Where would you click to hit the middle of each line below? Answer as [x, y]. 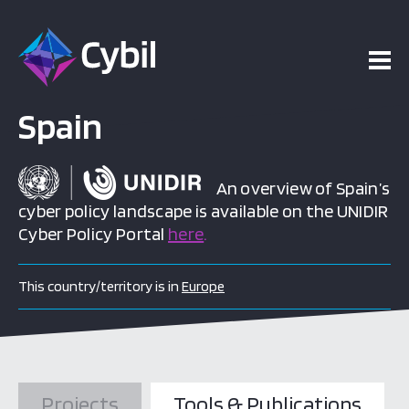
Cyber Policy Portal [94, 234]
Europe [203, 286]
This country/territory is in [100, 286]
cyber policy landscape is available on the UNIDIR [204, 211]
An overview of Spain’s [296, 188]
